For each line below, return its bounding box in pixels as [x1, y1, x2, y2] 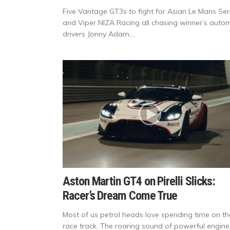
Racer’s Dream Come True [63, 188, 178, 203]
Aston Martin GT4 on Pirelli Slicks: [63, 174, 216, 189]
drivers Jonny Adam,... [63, 29, 136, 39]
